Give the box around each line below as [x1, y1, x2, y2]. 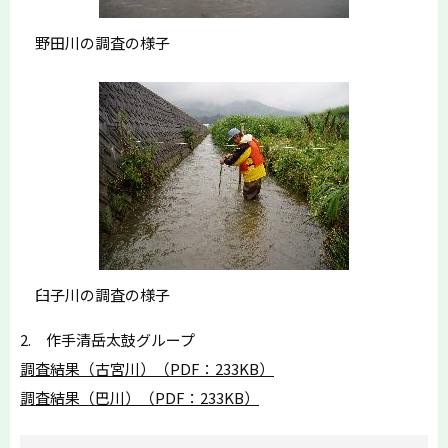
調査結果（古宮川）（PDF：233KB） [20, 358, 274, 380]
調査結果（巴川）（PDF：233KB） [20, 387, 259, 409]
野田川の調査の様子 [20, 32, 170, 54]
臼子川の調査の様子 [20, 284, 170, 306]
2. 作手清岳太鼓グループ [20, 329, 195, 351]
